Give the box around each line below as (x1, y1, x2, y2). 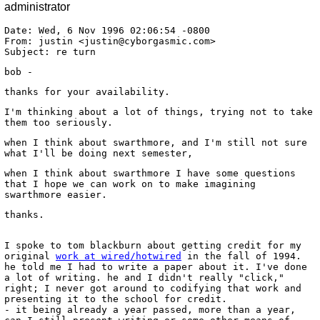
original (4, 251, 56, 261)
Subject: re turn (4, 46, 96, 57)
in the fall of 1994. (181, 251, 301, 261)
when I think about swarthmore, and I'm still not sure (4, 137, 307, 148)
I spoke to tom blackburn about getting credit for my (4, 240, 301, 251)
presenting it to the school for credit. (4, 294, 227, 304)
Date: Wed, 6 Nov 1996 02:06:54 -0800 (4, 25, 210, 36)
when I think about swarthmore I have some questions (4, 168, 296, 179)
